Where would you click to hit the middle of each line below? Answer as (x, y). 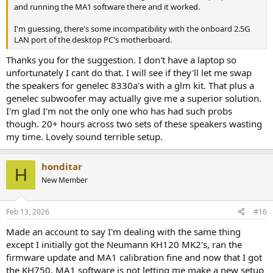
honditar (62, 167)
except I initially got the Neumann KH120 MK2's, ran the (124, 244)
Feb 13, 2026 (28, 211)
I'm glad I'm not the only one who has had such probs (119, 111)
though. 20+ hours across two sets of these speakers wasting (134, 124)
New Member (65, 180)
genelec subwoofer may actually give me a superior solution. (134, 98)
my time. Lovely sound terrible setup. (84, 137)
